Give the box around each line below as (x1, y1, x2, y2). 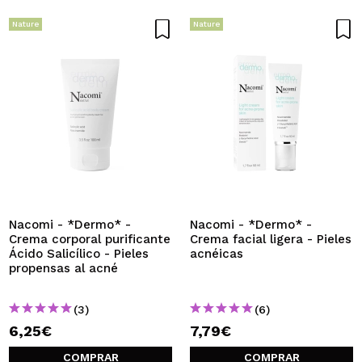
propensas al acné (9, 261, 118, 276)
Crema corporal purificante (9, 232, 170, 246)
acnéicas (190, 246, 243, 261)
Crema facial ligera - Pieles (190, 232, 351, 246)
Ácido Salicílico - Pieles (9, 246, 149, 261)
